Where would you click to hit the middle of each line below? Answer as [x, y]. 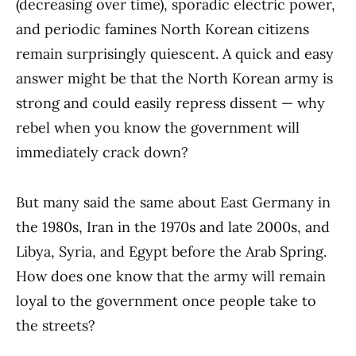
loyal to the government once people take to [166, 301]
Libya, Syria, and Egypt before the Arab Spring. [171, 252]
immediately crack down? [102, 152]
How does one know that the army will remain [171, 276]
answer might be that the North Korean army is [174, 78]
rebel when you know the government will [158, 128]
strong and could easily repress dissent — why [170, 103]
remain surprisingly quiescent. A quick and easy [175, 54]
